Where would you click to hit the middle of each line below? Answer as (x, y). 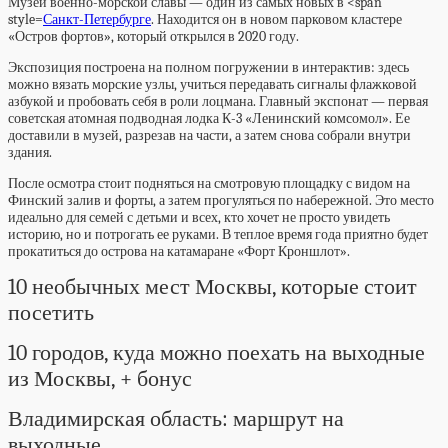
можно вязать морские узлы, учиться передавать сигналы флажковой (212, 84)
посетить (51, 313)
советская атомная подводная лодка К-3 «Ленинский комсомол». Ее (209, 118)
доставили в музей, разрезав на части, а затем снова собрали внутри (209, 135)
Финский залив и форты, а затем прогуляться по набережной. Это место (221, 200)
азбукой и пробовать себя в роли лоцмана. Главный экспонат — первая (218, 101)
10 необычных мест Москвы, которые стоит (212, 287)
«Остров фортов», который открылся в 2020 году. (153, 36)
